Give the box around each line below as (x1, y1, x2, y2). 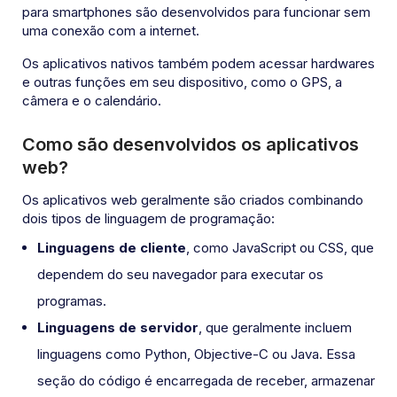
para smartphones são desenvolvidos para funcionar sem (22, 4, 370, 21)
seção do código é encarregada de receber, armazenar (37, 372, 375, 390)
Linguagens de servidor (37, 319, 198, 337)
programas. (37, 292, 106, 310)
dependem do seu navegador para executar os (37, 266, 323, 284)
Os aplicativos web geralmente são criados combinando (22, 191, 363, 209)
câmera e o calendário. (22, 92, 161, 110)
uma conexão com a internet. (22, 22, 199, 40)
